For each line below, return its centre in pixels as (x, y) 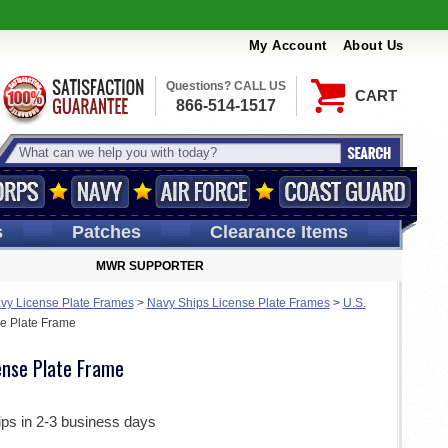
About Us (373, 46)
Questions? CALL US (225, 86)
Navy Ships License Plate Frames (238, 303)
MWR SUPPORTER (150, 266)
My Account (287, 46)
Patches (106, 232)
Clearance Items (278, 232)
